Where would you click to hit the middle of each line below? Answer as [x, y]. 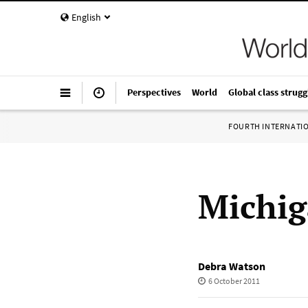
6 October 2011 [234, 281]
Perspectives [154, 92]
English [86, 17]
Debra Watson [232, 266]
